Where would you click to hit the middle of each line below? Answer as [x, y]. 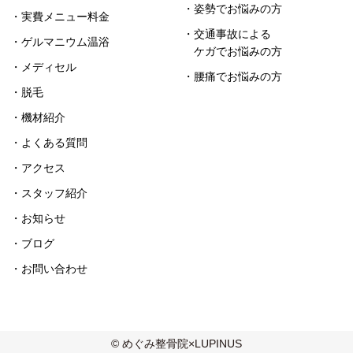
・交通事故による [227, 33]
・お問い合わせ [49, 268]
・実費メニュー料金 [60, 16]
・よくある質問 [49, 142]
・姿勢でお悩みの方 [233, 8]
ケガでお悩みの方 [238, 51]
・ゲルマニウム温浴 [60, 41]
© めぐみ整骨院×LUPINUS [176, 343]
